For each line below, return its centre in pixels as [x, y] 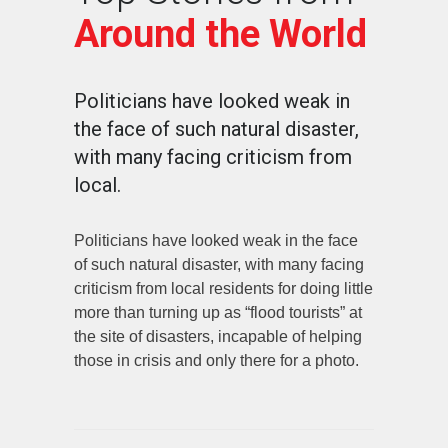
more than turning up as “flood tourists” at [218, 312]
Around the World [220, 33]
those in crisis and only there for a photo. [216, 360]
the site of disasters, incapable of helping [218, 336]
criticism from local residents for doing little [223, 288]
